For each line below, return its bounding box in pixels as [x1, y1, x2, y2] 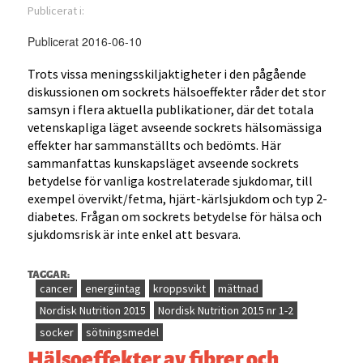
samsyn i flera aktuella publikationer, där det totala [28, 101, 314, 118]
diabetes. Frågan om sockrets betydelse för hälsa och [28, 208, 322, 225]
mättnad [218, 281, 259, 297]
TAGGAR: [28, 265, 70, 283]
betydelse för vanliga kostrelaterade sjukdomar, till [28, 173, 314, 190]
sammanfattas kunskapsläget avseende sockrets [28, 155, 300, 172]
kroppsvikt [153, 281, 207, 297]
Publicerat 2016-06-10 [28, 33, 143, 50]
